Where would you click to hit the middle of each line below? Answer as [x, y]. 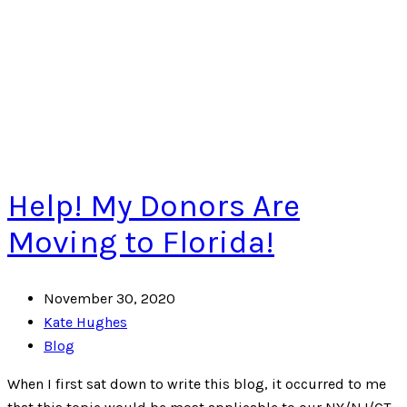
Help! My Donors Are [154, 206]
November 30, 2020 [109, 299]
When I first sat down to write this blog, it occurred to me [197, 384]
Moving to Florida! [141, 243]
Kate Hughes [85, 323]
